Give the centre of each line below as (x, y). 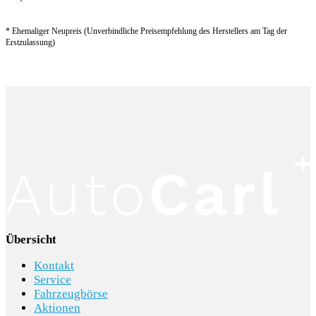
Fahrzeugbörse (71, 293)
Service (53, 279)
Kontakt (54, 265)
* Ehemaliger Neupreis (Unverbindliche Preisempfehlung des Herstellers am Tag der (146, 31)
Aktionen (57, 308)
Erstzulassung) (30, 42)
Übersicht (31, 239)
